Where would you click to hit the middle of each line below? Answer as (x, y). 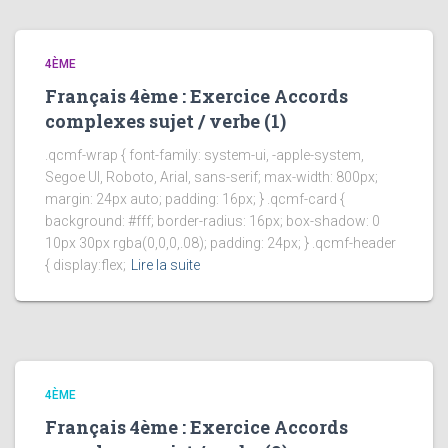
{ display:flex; (85, 265)
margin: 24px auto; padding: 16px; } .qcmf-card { (195, 199)
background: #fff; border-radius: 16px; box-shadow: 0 (212, 221)
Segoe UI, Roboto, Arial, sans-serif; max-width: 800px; (211, 177)
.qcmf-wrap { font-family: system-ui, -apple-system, (204, 155)
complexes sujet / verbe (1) (165, 121)
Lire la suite (165, 265)
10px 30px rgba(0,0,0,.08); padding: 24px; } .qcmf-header (220, 243)
